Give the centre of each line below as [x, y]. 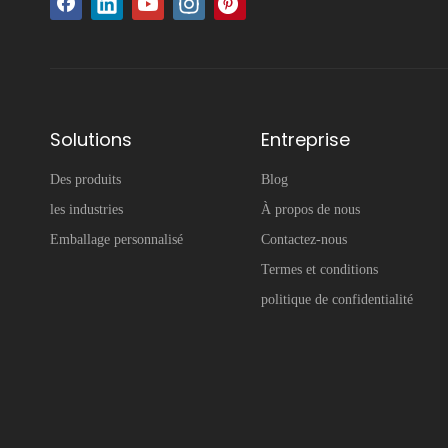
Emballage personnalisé [116, 239]
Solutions [91, 139]
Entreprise [305, 139]
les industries [86, 209]
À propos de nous [310, 209]
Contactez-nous [303, 239]
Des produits [85, 179]
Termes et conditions [319, 269]
